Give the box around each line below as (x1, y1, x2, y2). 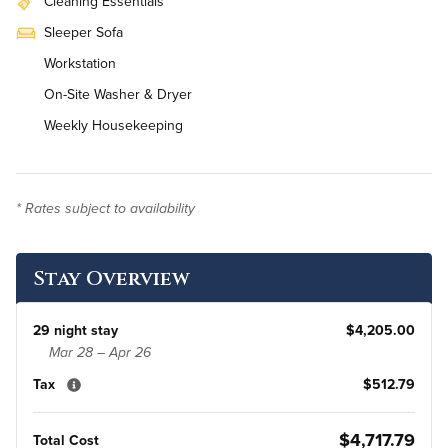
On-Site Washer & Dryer (44, 84, 192, 105)
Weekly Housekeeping (44, 115, 183, 136)
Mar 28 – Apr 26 (49, 344, 151, 361)
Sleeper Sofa (44, 22, 123, 43)
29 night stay (33, 319, 118, 340)
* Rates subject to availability (16, 200, 195, 217)
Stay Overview (33, 264, 190, 292)
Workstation (44, 53, 116, 74)
